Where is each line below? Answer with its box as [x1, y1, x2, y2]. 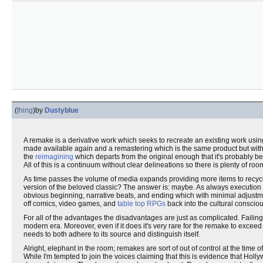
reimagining [35, 153, 73, 161]
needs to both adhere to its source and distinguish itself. [23, 230, 200, 238]
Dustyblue [45, 106, 79, 114]
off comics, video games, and [23, 200, 117, 208]
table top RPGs [117, 200, 166, 208]
